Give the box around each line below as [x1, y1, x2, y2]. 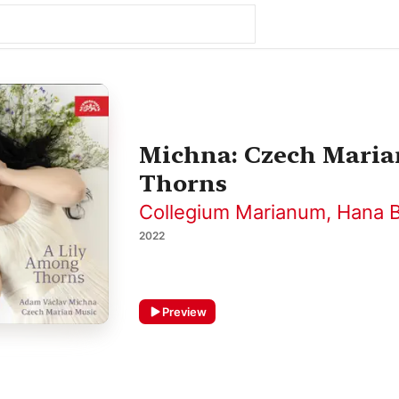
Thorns [139, 169, 227, 197]
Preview [162, 305, 207, 319]
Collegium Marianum [139, 200, 326, 224]
